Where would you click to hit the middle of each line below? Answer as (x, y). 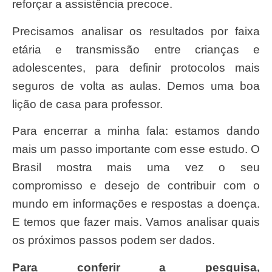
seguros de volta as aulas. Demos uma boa (136, 86)
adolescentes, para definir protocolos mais (136, 67)
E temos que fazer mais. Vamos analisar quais (136, 222)
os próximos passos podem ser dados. (114, 240)
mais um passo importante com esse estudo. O (136, 149)
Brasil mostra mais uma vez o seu (136, 168)
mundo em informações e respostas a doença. (136, 204)
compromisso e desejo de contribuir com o (136, 186)
